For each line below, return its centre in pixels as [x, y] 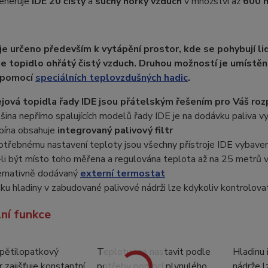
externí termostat [122, 173]
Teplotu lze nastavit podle [153, 252]
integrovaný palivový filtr [114, 130]
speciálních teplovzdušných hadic [111, 78]
